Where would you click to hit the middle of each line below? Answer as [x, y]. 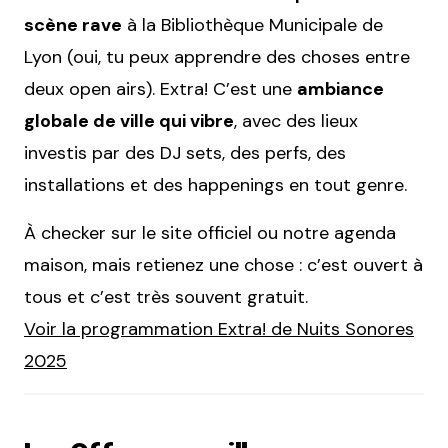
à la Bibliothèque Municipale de [252, 25]
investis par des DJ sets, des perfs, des [185, 153]
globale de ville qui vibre [129, 121]
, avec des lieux [296, 121]
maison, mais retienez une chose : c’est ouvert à [223, 265]
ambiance [340, 89]
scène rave [73, 25]
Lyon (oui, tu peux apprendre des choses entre [217, 57]
